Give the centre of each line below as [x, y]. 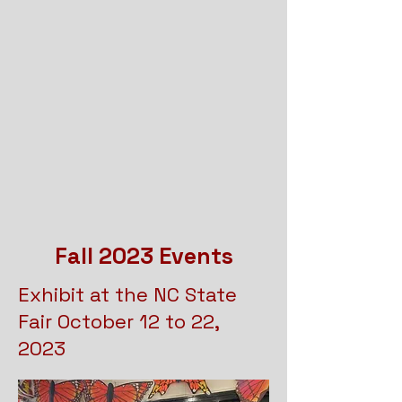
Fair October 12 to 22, [118, 321]
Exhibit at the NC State [127, 294]
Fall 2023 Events [144, 256]
